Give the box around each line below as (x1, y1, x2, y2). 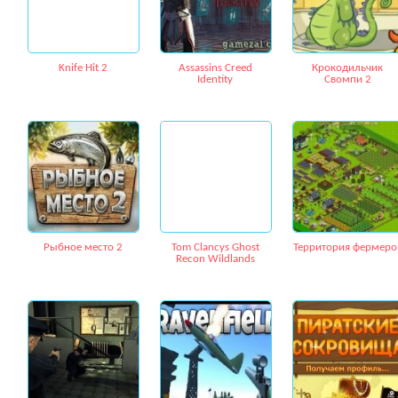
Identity (197, 74, 233, 85)
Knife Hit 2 (58, 62, 107, 74)
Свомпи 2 (323, 74, 371, 85)
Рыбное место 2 (43, 242, 123, 253)
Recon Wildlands (175, 253, 255, 265)
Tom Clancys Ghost (171, 242, 259, 253)
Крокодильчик (312, 62, 383, 74)
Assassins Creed (178, 62, 252, 74)
